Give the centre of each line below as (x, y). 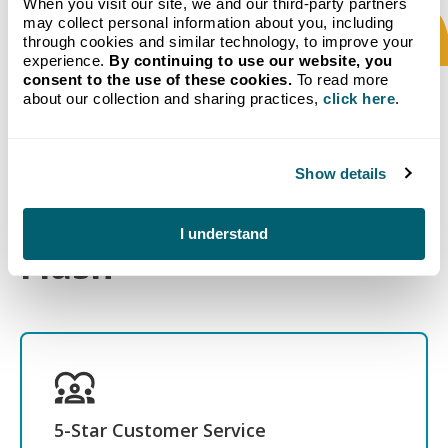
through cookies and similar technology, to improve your (218, 41)
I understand (224, 233)
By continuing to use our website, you (251, 60)
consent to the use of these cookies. (157, 79)
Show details (341, 173)
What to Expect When (214, 142)
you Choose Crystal (192, 204)
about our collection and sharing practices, (173, 98)
